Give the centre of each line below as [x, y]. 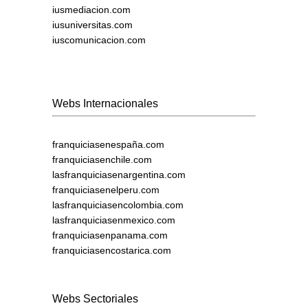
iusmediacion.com [91, 9]
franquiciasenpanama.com [110, 235]
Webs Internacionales [105, 103]
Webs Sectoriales [95, 298]
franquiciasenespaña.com [108, 144]
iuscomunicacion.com [99, 40]
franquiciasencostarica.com [112, 250]
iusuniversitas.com [92, 24]
